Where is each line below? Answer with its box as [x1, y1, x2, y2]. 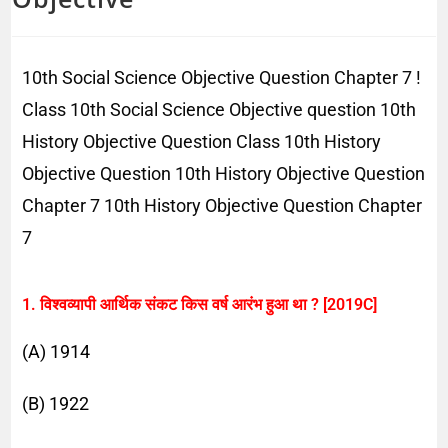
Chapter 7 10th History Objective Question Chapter [22, 194, 423, 216]
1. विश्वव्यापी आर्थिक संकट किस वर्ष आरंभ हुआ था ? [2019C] [22, 294, 378, 314]
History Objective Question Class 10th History [22, 130, 382, 152]
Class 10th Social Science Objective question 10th [22, 98, 417, 120]
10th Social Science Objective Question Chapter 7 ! [22, 66, 422, 88]
